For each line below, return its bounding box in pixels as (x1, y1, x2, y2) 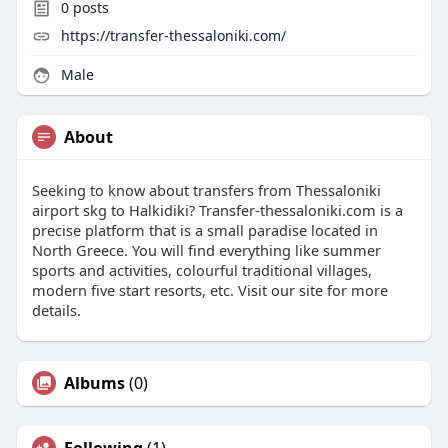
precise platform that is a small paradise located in (31, 220, 378, 241)
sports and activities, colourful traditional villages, (31, 260, 372, 281)
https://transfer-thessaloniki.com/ (60, 26, 286, 46)
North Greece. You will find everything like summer (31, 240, 381, 261)
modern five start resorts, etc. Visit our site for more (31, 280, 388, 301)
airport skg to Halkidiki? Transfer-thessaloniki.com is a (31, 200, 403, 221)
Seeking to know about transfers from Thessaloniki (31, 180, 381, 201)
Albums (63, 372, 125, 395)
